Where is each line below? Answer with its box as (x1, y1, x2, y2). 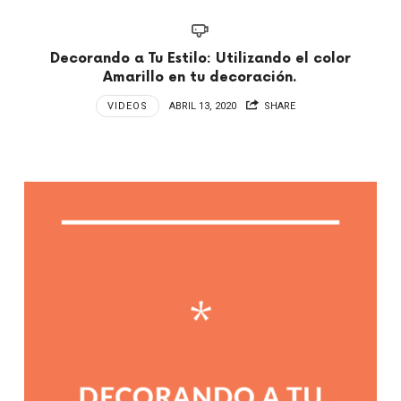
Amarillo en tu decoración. (103, 69, 298, 87)
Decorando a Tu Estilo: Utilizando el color (49, 50, 351, 68)
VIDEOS (107, 100, 148, 113)
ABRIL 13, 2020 (168, 100, 236, 113)
